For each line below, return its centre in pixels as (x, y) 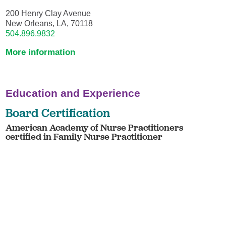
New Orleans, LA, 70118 (49, 23)
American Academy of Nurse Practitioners (95, 127)
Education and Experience (73, 93)
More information (41, 52)
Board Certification (58, 112)
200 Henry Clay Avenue (48, 13)
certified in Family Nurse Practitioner (84, 136)
